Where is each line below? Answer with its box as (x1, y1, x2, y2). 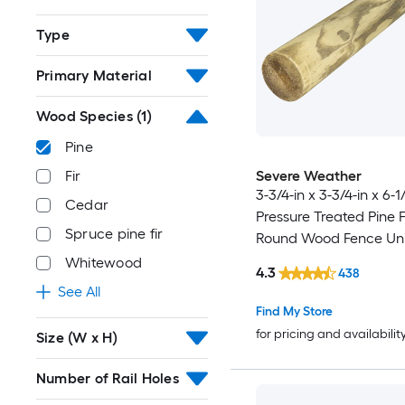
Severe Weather (255, 166, 362, 184)
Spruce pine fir (65, 225, 164, 243)
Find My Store (255, 304, 333, 320)
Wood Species (36, 108, 133, 126)
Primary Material (36, 67, 152, 85)
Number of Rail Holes (36, 370, 179, 388)
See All (58, 283, 100, 301)
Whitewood (65, 254, 143, 272)
